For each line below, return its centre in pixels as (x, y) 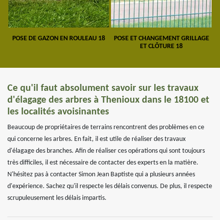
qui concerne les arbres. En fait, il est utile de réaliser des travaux (96, 139)
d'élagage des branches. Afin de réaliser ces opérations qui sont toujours (106, 151)
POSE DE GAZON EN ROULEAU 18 (59, 39)
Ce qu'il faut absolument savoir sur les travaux (103, 88)
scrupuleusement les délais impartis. (57, 198)
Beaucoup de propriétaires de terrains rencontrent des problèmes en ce (106, 127)
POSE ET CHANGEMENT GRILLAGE (161, 39)
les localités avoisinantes (58, 112)
